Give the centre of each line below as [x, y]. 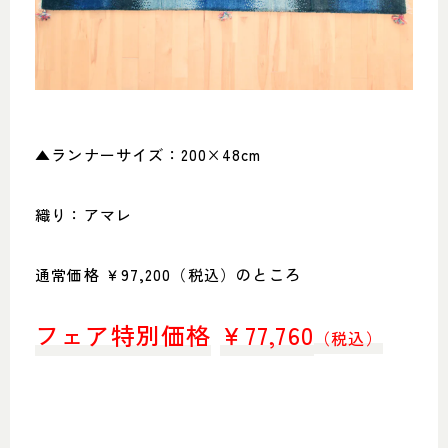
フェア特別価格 [123, 334]
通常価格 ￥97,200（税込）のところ [168, 274]
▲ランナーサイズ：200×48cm [148, 154]
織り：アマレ [84, 214]
